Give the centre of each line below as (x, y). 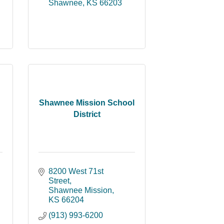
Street (59, 181)
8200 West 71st (76, 171)
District (87, 114)
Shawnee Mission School (87, 102)
